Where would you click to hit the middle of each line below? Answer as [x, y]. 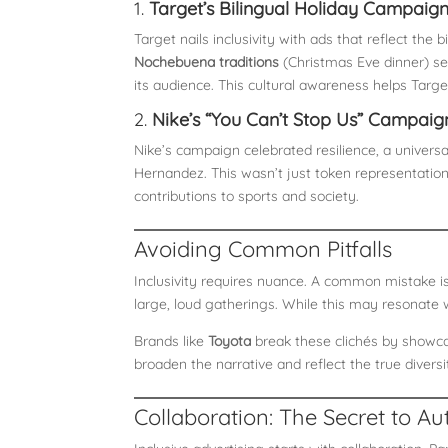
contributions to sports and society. [247, 195]
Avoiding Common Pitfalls [263, 248]
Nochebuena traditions [207, 61]
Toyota [230, 340]
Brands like [171, 340]
